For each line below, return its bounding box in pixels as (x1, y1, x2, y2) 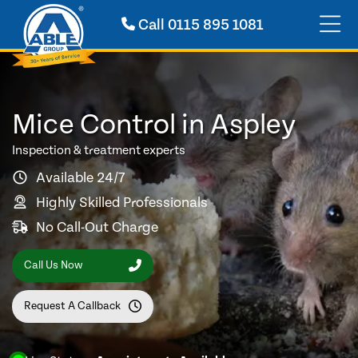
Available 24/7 (36, 169, 125, 186)
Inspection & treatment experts (12, 143, 185, 157)
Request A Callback (24, 300, 121, 313)
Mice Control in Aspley (12, 109, 296, 141)
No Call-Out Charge (36, 218, 158, 236)
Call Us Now (24, 259, 82, 272)
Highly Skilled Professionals (36, 193, 208, 211)
